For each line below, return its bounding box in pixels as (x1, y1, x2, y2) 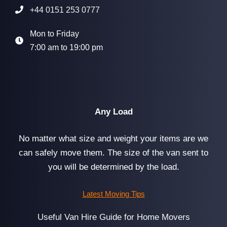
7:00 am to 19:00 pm (29, 43, 103, 52)
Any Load (94, 106, 133, 117)
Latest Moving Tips (82, 189, 145, 198)
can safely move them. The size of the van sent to (19, 148, 208, 158)
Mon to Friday (29, 29, 79, 38)
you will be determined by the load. (48, 162, 179, 172)
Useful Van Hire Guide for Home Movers (37, 212, 190, 222)
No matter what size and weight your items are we (19, 134, 208, 143)
